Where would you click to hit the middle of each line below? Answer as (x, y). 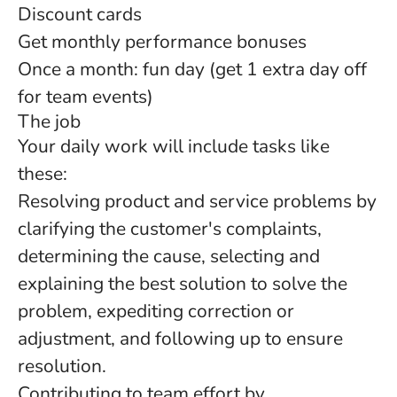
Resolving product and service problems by (197, 201)
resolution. (62, 366)
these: (43, 174)
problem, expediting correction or (156, 311)
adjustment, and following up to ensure (180, 339)
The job (49, 121)
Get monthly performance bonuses (162, 42)
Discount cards (80, 14)
